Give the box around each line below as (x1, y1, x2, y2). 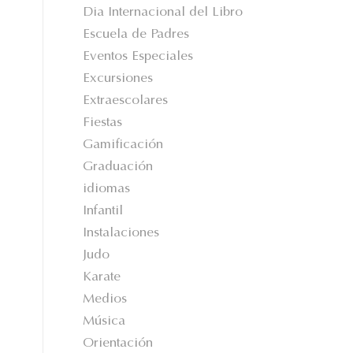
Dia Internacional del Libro (83, 6, 243, 20)
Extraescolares (83, 95, 169, 108)
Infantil (83, 205, 124, 218)
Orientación (83, 337, 154, 351)
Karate (83, 271, 121, 284)
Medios (83, 293, 128, 307)
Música (83, 315, 126, 329)
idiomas (83, 183, 131, 196)
